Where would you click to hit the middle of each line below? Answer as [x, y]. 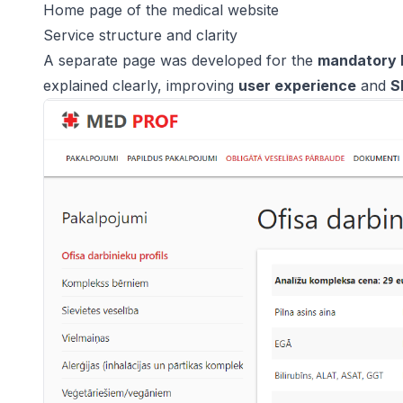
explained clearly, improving [141, 85]
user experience [297, 85]
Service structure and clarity [140, 35]
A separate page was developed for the [180, 60]
